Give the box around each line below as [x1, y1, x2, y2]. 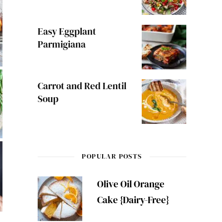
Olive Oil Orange [97, 177, 165, 190]
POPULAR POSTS [82, 151, 142, 161]
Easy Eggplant [37, 25, 96, 38]
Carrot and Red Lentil [37, 79, 126, 92]
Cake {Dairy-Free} [97, 193, 169, 206]
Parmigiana [37, 38, 86, 51]
